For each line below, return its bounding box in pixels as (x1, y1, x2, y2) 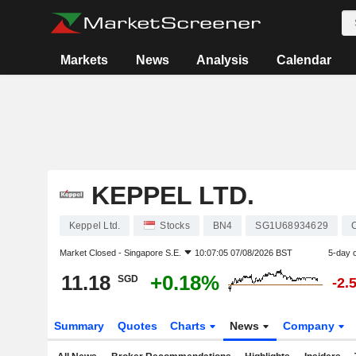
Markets (60, 53, 109, 67)
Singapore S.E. (123, 248, 181, 257)
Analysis (196, 53, 250, 67)
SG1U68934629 (255, 220, 328, 231)
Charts (170, 319, 210, 332)
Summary (53, 319, 104, 332)
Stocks (160, 220, 190, 231)
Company (283, 319, 339, 332)
